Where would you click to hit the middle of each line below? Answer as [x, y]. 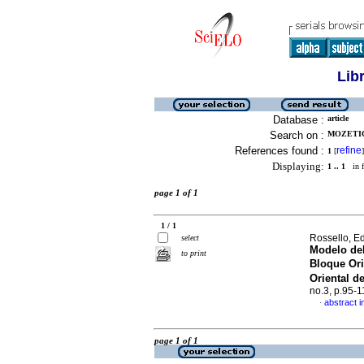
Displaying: [298, 166]
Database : [299, 120]
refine [349, 150]
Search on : [297, 135]
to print [194, 253]
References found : [279, 151]
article [338, 118]
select [190, 238]
